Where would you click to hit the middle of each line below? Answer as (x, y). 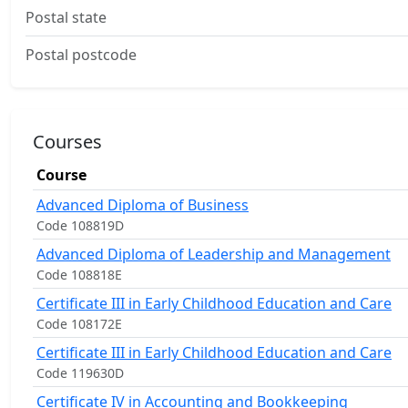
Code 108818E (79, 275)
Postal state (66, 17)
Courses (67, 142)
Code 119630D (80, 373)
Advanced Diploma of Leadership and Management (214, 254)
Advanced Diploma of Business (143, 205)
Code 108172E (79, 324)
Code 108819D (80, 225)
